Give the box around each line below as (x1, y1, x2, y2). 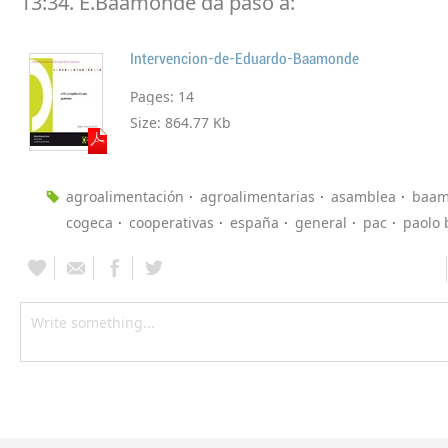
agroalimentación (66, 187, 184, 207)
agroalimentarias (200, 187, 315, 207)
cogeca (66, 213, 113, 233)
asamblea (331, 187, 396, 207)
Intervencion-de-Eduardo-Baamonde (130, 51, 359, 68)
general (295, 213, 347, 233)
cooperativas (129, 213, 214, 233)
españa (230, 213, 279, 233)
